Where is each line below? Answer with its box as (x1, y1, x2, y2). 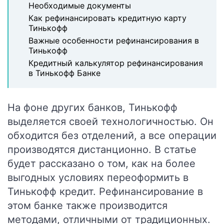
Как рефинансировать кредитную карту (28, 13, 186, 23)
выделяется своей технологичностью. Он (7, 115, 213, 127)
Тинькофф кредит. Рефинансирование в (7, 185, 203, 197)
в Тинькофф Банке (28, 68, 100, 78)
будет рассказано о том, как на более (7, 157, 195, 169)
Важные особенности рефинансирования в (28, 35, 199, 45)
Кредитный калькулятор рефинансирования (28, 58, 203, 68)
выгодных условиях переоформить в (7, 171, 188, 183)
